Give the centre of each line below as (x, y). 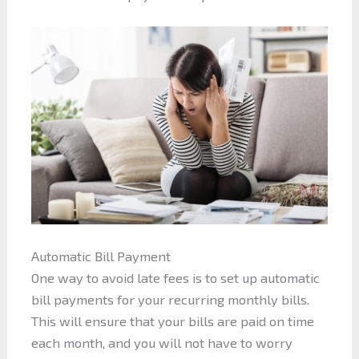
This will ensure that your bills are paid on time (172, 321)
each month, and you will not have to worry (161, 343)
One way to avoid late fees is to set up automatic (175, 278)
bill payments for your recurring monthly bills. (170, 300)
